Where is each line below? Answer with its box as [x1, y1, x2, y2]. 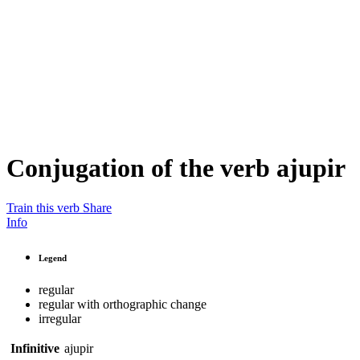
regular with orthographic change [39, 297, 207, 311]
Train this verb [6, 200, 80, 215]
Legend [39, 252, 67, 263]
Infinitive [10, 341, 59, 355]
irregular [39, 311, 81, 325]
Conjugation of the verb [6, 153, 276, 183]
